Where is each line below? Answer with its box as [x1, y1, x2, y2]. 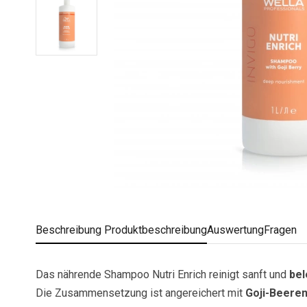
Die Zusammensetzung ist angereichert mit [36, 286, 245, 299]
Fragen [264, 223, 297, 236]
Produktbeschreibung [101, 223, 207, 236]
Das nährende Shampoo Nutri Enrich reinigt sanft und [36, 268, 289, 281]
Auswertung [207, 223, 264, 236]
